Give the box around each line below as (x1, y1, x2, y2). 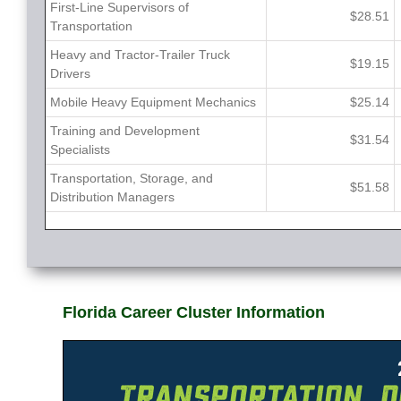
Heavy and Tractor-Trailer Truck (50, 47, 230, 63)
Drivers (50, 66, 90, 81)
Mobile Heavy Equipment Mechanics (50, 95, 256, 110)
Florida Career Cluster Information (63, 303, 325, 322)
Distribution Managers (50, 190, 175, 205)
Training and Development (50, 124, 200, 139)
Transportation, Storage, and (50, 171, 213, 186)
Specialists (50, 142, 110, 158)
